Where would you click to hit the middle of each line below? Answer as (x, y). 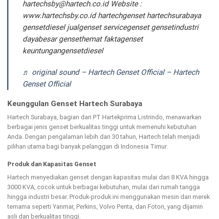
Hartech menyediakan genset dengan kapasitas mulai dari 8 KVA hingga (108, 177)
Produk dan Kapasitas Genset (52, 164)
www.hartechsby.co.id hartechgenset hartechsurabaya (111, 16)
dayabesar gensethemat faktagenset (82, 39)
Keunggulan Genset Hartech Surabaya (75, 104)
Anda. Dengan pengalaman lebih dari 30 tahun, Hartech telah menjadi (104, 136)
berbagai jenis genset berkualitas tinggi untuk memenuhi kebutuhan (102, 127)
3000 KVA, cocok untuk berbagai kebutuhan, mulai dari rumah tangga (104, 187)
